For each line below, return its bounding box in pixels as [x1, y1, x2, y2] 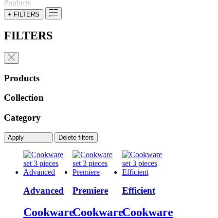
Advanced [23, 185, 64, 196]
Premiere [73, 185, 109, 196]
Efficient [122, 185, 155, 196]
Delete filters [58, 133, 94, 141]
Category [4, 112, 41, 123]
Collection [4, 92, 44, 103]
